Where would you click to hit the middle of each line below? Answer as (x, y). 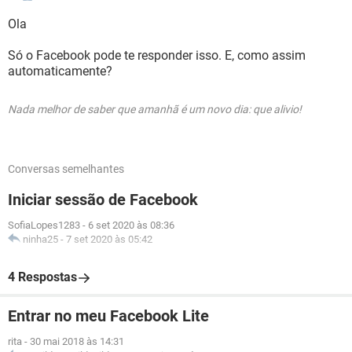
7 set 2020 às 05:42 (109, 239)
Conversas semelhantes (66, 169)
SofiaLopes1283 (44, 225)
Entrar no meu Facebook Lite (108, 316)
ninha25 (40, 239)
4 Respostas (42, 277)
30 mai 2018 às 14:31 (77, 341)
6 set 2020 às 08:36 (131, 225)
